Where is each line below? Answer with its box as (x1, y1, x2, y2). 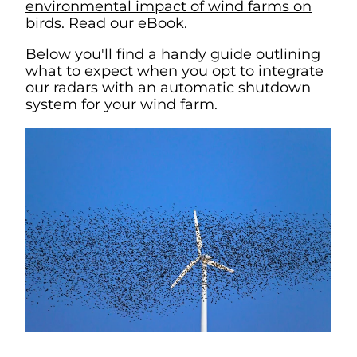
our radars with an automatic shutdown (25, 79, 311, 96)
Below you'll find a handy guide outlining (25, 45, 320, 63)
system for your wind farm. (25, 96, 218, 113)
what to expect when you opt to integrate (25, 62, 324, 80)
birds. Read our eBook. (25, 14, 187, 32)
